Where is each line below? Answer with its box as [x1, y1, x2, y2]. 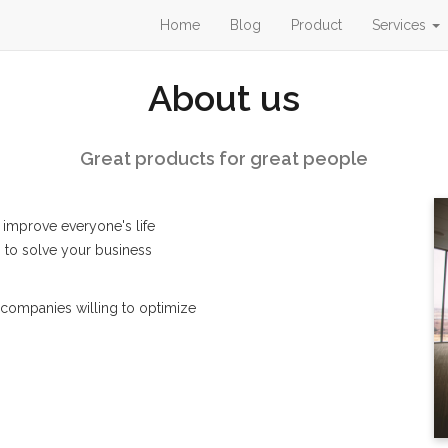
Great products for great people [80, 148, 368, 169]
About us [148, 77, 300, 119]
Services [372, 17, 426, 33]
